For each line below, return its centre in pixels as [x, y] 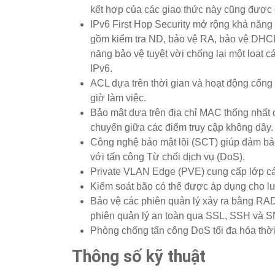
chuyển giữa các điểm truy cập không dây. [182, 128]
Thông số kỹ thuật [139, 257]
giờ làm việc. [118, 98]
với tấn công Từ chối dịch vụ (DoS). [168, 157]
